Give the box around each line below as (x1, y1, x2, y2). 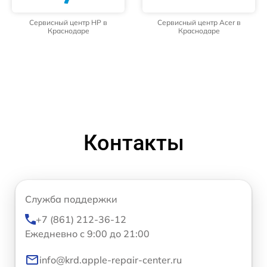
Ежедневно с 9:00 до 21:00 (25, 227, 150, 240)
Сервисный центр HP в (29, 17, 107, 27)
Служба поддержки (25, 193, 117, 205)
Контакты (83, 130, 184, 156)
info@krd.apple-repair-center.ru (39, 253, 182, 266)
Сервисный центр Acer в (157, 17, 241, 27)
